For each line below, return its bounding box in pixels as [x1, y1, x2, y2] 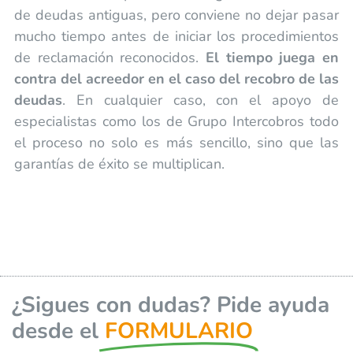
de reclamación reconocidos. [13, 47, 206, 67]
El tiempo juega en [206, 47, 340, 67]
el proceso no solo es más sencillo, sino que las [13, 132, 340, 152]
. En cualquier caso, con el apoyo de [61, 90, 340, 110]
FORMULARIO [105, 315, 253, 346]
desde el [12, 315, 98, 346]
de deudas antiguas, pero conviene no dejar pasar [13, 5, 340, 24]
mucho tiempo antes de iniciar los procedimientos [13, 26, 340, 46]
